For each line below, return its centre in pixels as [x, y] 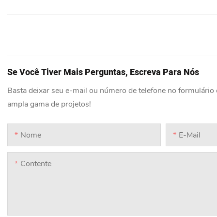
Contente [36, 164]
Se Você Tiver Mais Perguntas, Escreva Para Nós [103, 73]
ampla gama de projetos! [49, 104]
